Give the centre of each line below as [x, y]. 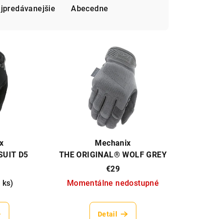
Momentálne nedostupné [113, 183]
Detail [108, 214]
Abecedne [90, 8]
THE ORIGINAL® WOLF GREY [113, 154]
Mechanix [113, 143]
